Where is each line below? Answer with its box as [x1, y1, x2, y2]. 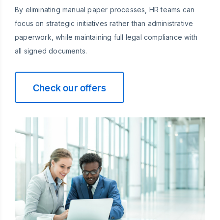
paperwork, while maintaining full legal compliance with [15, 32, 198, 41]
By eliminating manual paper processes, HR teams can [15, 5, 195, 14]
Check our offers [33, 81, 107, 93]
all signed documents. [15, 46, 87, 55]
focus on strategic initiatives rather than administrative [15, 19, 193, 27]
